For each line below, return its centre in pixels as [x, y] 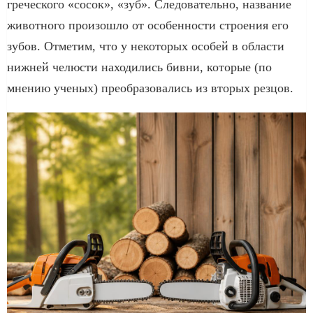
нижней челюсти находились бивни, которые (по [139, 67]
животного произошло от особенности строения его [148, 25]
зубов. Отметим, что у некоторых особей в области [146, 46]
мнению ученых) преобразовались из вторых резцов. [150, 88]
